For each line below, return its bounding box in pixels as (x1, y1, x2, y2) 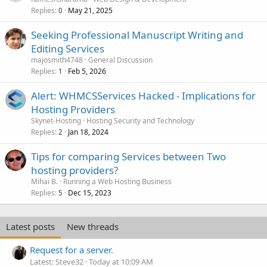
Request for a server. (30, 243, 113, 256)
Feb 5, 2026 (68, 66, 106, 76)
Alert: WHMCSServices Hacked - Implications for (31, 88, 256, 103)
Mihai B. (31, 176, 58, 187)
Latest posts (6, 220, 55, 232)
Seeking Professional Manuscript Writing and (31, 27, 243, 42)
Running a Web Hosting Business (63, 176, 172, 187)
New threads (67, 220, 119, 232)
